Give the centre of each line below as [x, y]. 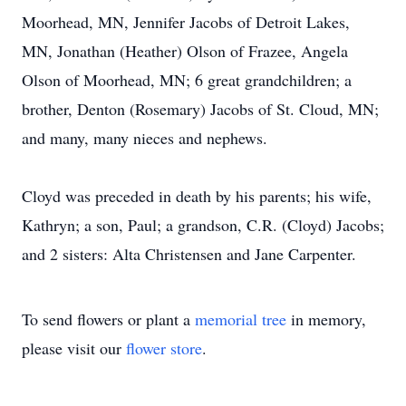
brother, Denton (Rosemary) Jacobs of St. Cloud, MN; [200, 109]
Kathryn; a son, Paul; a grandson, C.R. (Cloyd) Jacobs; [203, 225]
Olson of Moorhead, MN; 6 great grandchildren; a [187, 80]
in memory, [326, 319]
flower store [164, 348]
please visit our [74, 348]
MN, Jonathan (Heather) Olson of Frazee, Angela [185, 51]
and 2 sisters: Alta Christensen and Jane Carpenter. [189, 254]
